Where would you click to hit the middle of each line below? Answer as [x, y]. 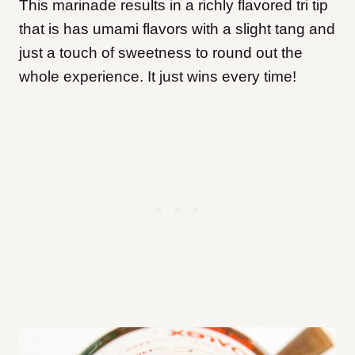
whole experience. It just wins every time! [158, 77]
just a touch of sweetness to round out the [161, 53]
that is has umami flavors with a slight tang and [177, 29]
